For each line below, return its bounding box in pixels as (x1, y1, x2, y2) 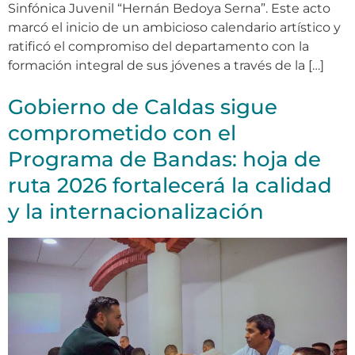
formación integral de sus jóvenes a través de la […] (8, 58, 324, 74)
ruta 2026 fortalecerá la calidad (8, 173, 332, 199)
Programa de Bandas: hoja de (8, 147, 321, 173)
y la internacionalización (8, 199, 264, 225)
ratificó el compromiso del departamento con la (8, 39, 309, 55)
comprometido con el (8, 120, 236, 147)
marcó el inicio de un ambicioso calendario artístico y (8, 20, 341, 36)
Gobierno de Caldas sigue (8, 94, 277, 120)
